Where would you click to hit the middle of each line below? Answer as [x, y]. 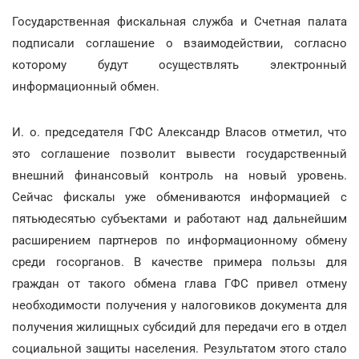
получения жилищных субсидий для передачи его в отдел [179, 327]
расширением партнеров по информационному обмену [179, 240]
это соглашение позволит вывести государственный [179, 153]
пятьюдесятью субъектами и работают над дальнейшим [179, 218]
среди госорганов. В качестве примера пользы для [179, 262]
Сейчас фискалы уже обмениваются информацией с [179, 197]
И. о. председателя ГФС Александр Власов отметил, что [179, 132]
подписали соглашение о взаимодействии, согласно [179, 43]
